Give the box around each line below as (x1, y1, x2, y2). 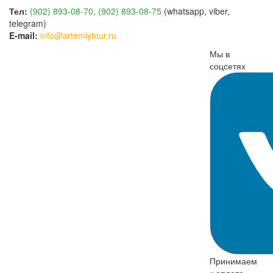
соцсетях (209, 60, 246, 72)
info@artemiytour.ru (40, 29, 116, 41)
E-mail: (9, 29, 38, 41)
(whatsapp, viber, (161, 5, 230, 17)
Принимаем (209, 255, 257, 267)
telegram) (9, 17, 46, 29)
